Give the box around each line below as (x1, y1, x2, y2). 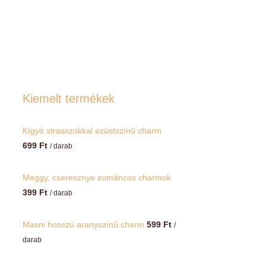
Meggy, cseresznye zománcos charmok (22, 173, 171, 183)
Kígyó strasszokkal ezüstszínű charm (22, 126, 161, 136)
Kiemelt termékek (22, 92, 115, 106)
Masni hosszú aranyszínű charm (22, 220, 144, 230)
